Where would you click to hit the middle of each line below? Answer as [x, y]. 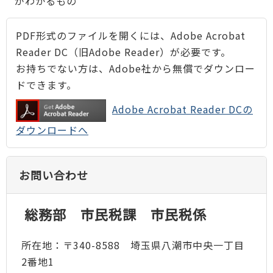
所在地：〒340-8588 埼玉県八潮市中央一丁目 [133, 245]
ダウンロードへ [52, 129]
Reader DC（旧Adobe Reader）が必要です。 [123, 51]
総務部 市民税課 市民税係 [115, 214]
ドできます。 [46, 84]
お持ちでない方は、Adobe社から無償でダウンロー [136, 68]
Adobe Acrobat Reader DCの [183, 109]
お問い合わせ [54, 175]
